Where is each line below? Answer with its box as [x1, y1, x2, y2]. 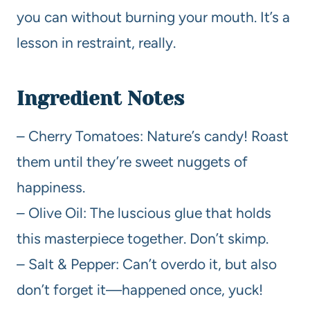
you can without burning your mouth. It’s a [17, 8, 290, 26]
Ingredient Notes [17, 86, 184, 110]
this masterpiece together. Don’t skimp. [17, 229, 268, 247]
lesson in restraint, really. [17, 33, 176, 51]
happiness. [17, 178, 85, 196]
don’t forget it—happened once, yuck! [17, 280, 263, 298]
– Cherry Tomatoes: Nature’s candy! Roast [17, 127, 289, 145]
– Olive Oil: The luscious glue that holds [17, 203, 271, 221]
